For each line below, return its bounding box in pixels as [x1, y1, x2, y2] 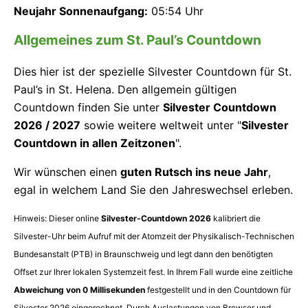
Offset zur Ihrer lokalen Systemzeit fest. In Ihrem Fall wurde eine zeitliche [14, 267, 293, 278]
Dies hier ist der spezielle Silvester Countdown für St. [14, 65, 291, 79]
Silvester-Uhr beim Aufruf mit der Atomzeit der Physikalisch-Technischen [14, 231, 294, 242]
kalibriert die [211, 213, 261, 224]
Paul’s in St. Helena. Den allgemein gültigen [14, 82, 236, 97]
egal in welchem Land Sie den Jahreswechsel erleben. [14, 183, 293, 197]
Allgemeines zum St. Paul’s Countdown [14, 32, 261, 49]
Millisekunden [88, 285, 145, 296]
